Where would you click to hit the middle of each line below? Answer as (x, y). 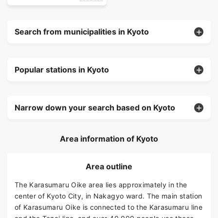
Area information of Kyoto (109, 139)
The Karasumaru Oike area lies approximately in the (101, 185)
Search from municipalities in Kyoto (82, 32)
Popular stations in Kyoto (62, 70)
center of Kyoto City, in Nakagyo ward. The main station (109, 196)
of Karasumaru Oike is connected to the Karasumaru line (109, 207)
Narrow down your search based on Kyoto (95, 108)
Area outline (109, 167)
